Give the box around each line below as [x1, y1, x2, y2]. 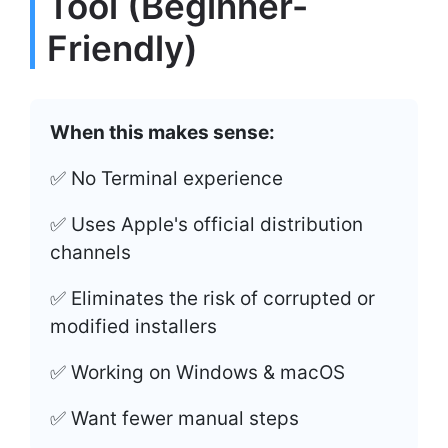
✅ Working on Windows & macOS [50, 361, 345, 385]
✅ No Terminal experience [50, 167, 288, 191]
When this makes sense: [50, 121, 275, 145]
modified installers [50, 315, 217, 339]
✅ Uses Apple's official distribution [50, 213, 363, 237]
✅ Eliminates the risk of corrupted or [50, 287, 375, 311]
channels [50, 241, 131, 265]
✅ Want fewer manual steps [50, 407, 299, 431]
